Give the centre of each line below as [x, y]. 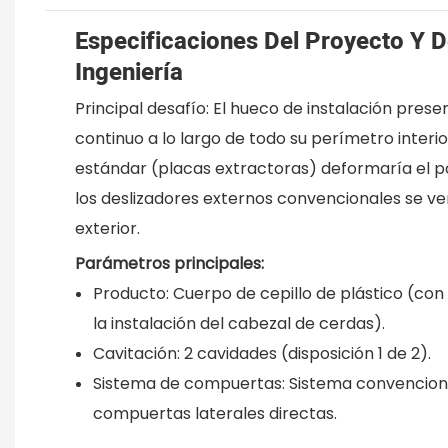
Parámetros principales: [169, 263]
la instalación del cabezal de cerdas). [239, 323]
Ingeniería [129, 72]
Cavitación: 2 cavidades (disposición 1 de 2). [262, 353]
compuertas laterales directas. [215, 413]
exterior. [107, 228]
